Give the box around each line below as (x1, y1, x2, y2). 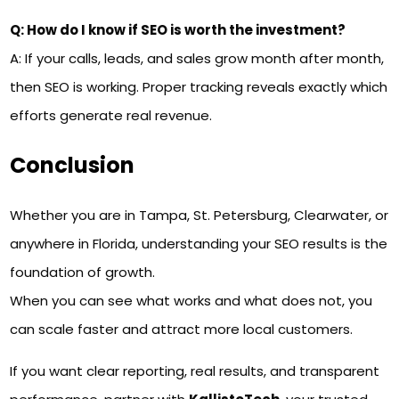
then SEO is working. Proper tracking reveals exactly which (10, 77, 388, 97)
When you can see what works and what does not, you (10, 290, 373, 310)
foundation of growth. (10, 262, 156, 281)
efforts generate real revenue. (10, 106, 213, 126)
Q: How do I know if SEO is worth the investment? (10, 20, 346, 40)
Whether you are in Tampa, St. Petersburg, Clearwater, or (10, 205, 389, 224)
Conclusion (10, 151, 135, 181)
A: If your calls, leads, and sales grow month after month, (10, 49, 385, 69)
